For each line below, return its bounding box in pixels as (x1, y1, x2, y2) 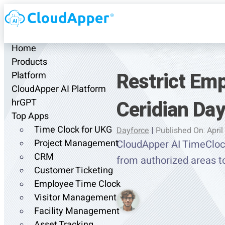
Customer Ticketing (34, 164, 113, 178)
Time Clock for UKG (34, 123, 112, 137)
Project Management (34, 137, 119, 151)
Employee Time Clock (34, 177, 121, 191)
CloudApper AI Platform (12, 82, 106, 96)
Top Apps (12, 109, 49, 124)
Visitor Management (34, 191, 117, 205)
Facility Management (34, 204, 120, 218)
